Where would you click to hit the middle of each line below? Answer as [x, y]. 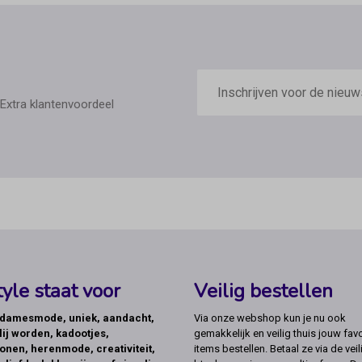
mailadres [224, 90]
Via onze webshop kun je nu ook [270, 318]
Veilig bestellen [263, 291]
